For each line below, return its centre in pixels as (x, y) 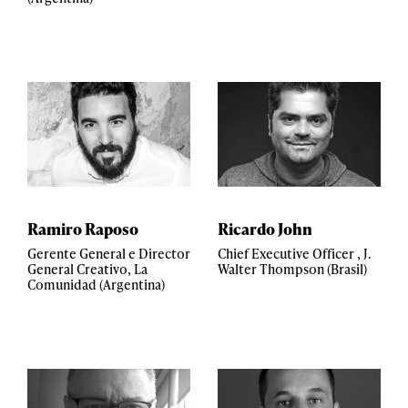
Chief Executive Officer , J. (295, 254)
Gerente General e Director (109, 254)
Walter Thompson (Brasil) (292, 269)
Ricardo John (265, 229)
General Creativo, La (87, 269)
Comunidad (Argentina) (96, 285)
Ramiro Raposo (83, 229)
